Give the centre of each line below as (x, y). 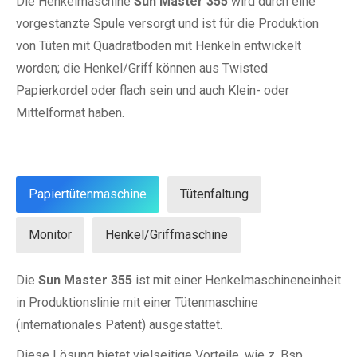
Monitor (50, 235)
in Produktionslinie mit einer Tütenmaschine (137, 303)
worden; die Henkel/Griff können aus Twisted (142, 69)
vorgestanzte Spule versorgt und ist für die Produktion (167, 24)
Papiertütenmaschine (88, 194)
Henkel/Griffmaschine (167, 235)
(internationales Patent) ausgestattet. (119, 325)
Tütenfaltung (214, 194)
